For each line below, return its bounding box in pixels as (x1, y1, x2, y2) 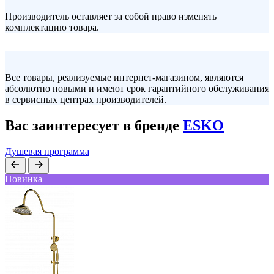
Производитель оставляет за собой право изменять (5, 11, 217, 22)
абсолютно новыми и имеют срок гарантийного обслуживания (5, 83, 269, 94)
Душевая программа (5, 146, 89, 157)
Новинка (5, 174, 42, 185)
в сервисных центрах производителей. (5, 94, 166, 105)
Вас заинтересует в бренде (5, 117, 183, 134)
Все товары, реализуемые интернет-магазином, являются (5, 72, 243, 83)
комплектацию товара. (5, 22, 99, 33)
